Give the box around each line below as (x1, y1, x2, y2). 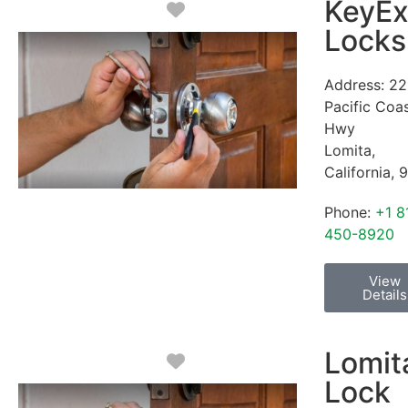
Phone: (324, 203, 375, 222)
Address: (324, 76, 389, 95)
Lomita (324, 141, 372, 160)
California (324, 163, 391, 182)
